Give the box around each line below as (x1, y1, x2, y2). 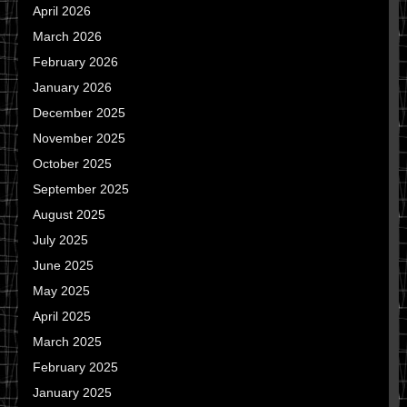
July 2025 (33, 233, 88, 247)
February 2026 (33, 55, 118, 69)
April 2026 (33, 4, 91, 18)
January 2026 (33, 80, 112, 94)
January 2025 (33, 385, 112, 400)
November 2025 (33, 131, 125, 145)
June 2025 (33, 258, 94, 273)
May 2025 (33, 283, 90, 298)
